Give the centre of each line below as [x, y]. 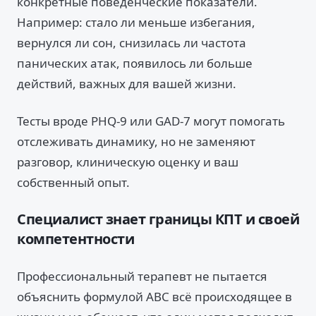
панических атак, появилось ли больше [135, 63]
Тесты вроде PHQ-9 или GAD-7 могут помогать [151, 121]
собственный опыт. [73, 182]
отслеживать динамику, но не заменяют [136, 141]
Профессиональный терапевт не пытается [142, 276]
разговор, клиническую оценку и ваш [128, 162]
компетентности [75, 239]
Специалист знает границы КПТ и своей [158, 219]
